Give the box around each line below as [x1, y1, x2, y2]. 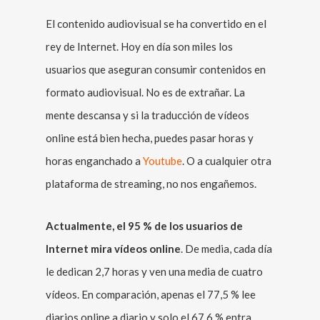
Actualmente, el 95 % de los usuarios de [46, 219, 243, 232]
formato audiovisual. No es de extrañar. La [46, 86, 245, 99]
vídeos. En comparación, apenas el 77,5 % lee [46, 288, 256, 301]
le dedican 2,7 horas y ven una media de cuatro [46, 265, 263, 278]
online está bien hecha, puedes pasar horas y [46, 131, 254, 144]
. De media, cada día [181, 242, 272, 255]
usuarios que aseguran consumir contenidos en [46, 63, 266, 76]
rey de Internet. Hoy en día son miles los [46, 40, 233, 53]
